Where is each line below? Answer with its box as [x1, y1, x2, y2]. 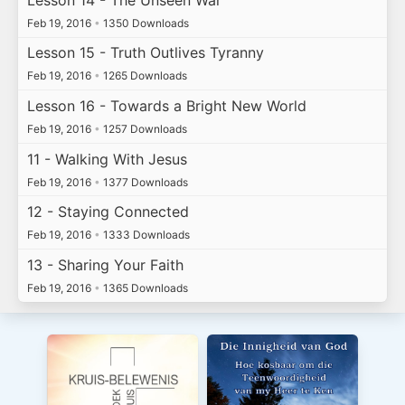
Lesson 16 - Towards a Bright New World [26, 96, 306, 115]
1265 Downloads [99, 69, 187, 83]
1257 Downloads [99, 121, 187, 136]
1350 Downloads [99, 15, 189, 30]
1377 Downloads [99, 174, 188, 189]
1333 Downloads [99, 228, 190, 242]
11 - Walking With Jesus [26, 149, 187, 168]
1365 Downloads [99, 280, 188, 295]
